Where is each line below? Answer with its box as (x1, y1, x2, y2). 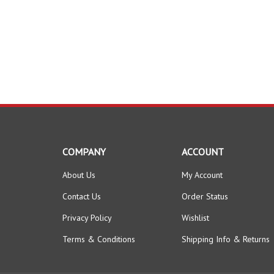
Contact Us (62, 190, 101, 202)
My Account (182, 169, 223, 180)
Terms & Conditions (62, 233, 135, 245)
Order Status (182, 190, 228, 202)
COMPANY (62, 145, 106, 158)
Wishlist (182, 212, 209, 223)
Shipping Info (182, 233, 231, 245)
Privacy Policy (62, 212, 112, 223)
